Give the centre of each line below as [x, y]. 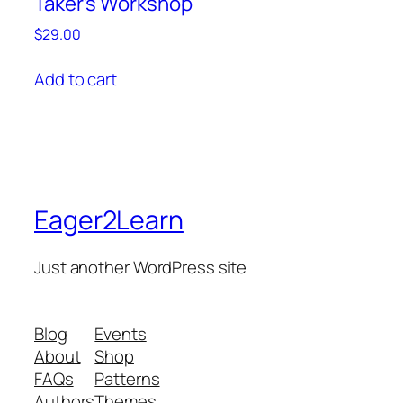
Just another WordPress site [141, 268]
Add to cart [76, 79]
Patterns [127, 378]
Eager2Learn [109, 220]
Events [121, 333]
